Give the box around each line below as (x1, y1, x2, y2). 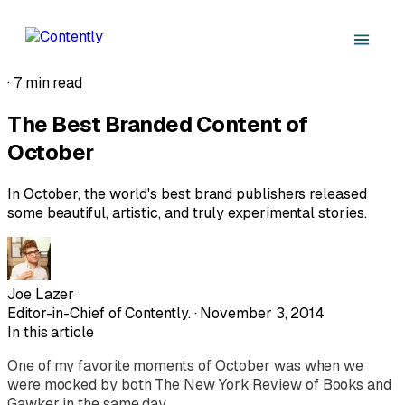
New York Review (184, 374, 302, 394)
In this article (7, 322, 94, 342)
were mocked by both (7, 374, 155, 394)
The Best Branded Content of (7, 109, 308, 138)
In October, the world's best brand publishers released (7, 184, 367, 203)
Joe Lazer (7, 284, 75, 304)
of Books (305, 374, 368, 394)
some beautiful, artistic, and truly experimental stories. (7, 202, 367, 222)
